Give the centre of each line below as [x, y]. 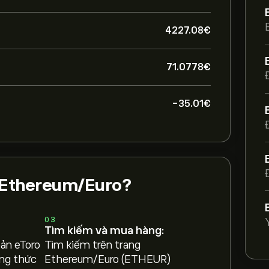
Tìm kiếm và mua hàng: [104, 231]
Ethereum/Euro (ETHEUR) [108, 259]
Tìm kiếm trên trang [93, 245]
